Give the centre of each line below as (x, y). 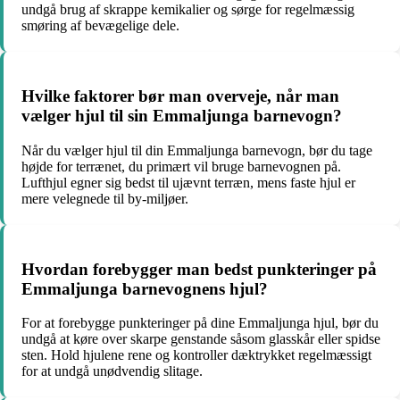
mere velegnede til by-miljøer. (105, 198)
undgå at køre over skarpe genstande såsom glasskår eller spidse (201, 339)
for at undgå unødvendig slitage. (112, 371)
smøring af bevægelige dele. (100, 26)
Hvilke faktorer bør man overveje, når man (180, 96)
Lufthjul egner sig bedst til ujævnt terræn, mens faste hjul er (188, 182)
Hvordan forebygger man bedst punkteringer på (199, 269)
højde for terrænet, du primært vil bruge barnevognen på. (181, 166)
